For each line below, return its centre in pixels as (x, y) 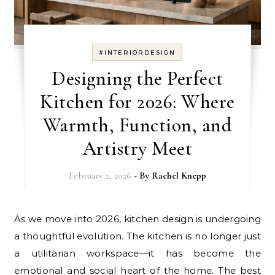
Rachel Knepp (179, 176)
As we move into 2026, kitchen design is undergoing (18, 219)
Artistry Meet (137, 149)
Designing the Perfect (137, 79)
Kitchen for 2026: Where (137, 102)
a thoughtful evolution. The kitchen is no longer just (137, 236)
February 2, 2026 (100, 176)
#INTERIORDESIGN (137, 53)
